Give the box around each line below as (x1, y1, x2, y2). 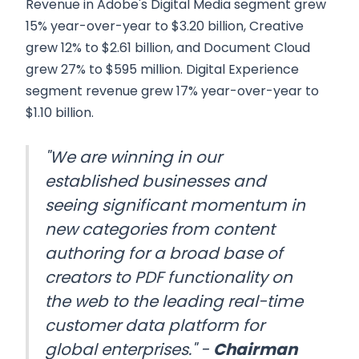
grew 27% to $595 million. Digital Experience (26, 60, 299, 79)
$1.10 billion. (26, 103, 94, 122)
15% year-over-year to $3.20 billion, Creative (26, 17, 304, 35)
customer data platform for (45, 314, 264, 337)
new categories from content (45, 218, 275, 240)
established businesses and (45, 170, 266, 192)
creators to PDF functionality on (45, 266, 292, 288)
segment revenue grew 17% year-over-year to (26, 82, 319, 100)
